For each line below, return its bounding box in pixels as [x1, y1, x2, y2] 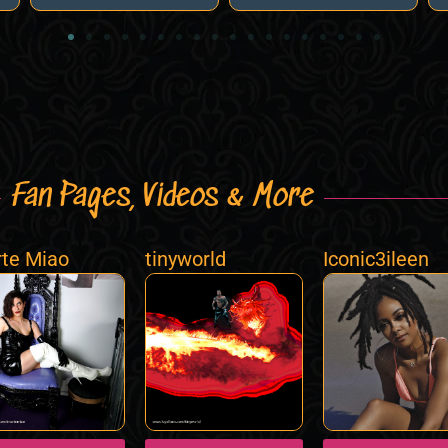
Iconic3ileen [322, 247, 429, 272]
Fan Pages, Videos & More [10, 179, 314, 217]
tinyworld [145, 247, 227, 272]
